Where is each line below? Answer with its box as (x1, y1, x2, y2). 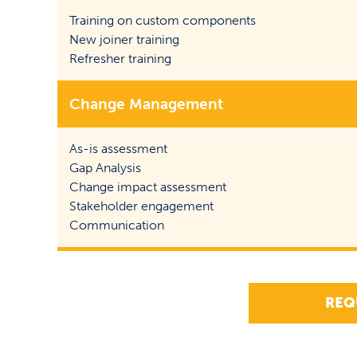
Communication (69, 218, 164, 233)
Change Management (69, 95, 223, 113)
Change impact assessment (69, 179, 226, 194)
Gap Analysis (69, 160, 141, 175)
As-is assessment (69, 141, 167, 156)
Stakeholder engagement (69, 198, 214, 214)
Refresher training (69, 51, 171, 66)
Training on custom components (69, 13, 256, 28)
